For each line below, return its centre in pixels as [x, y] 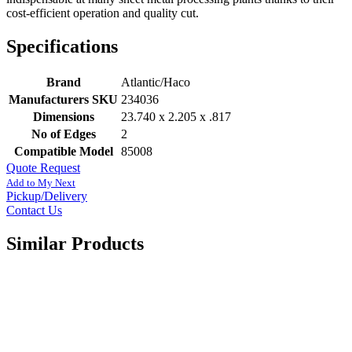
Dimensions [63, 116]
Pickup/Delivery [47, 196]
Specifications [62, 46]
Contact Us [34, 210]
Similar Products [75, 243]
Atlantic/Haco [156, 82]
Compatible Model [63, 151]
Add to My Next [41, 182]
